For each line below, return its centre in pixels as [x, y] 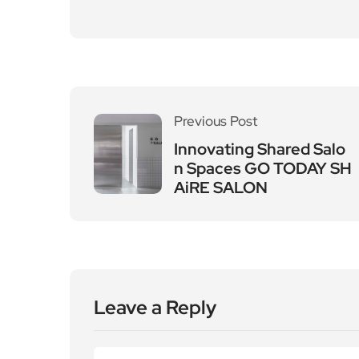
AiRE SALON [221, 188]
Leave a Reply [155, 307]
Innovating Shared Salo [260, 149]
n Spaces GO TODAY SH [263, 168]
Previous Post [216, 121]
